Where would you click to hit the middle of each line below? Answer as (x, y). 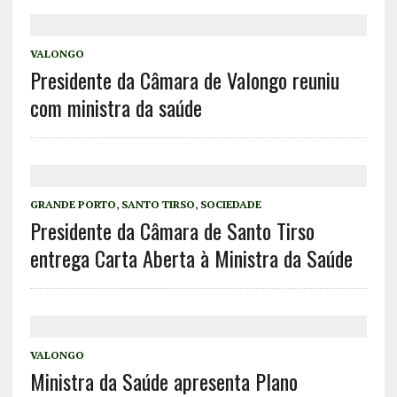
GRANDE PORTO (73, 205)
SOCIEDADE (230, 205)
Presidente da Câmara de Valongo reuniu (184, 80)
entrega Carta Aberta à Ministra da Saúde (191, 258)
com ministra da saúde (116, 108)
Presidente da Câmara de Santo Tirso (172, 231)
